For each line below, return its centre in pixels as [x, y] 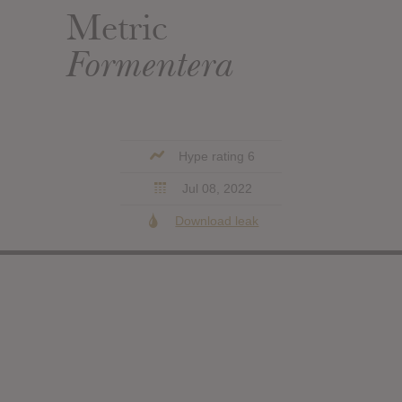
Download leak [217, 220]
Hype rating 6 [215, 156]
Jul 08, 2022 [215, 188]
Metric [117, 27]
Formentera [151, 63]
